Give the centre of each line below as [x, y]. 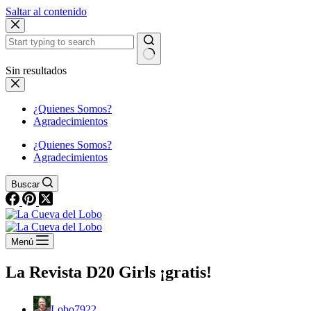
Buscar [25, 184]
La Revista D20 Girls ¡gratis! [109, 272]
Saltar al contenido [46, 11]
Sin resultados [36, 70]
